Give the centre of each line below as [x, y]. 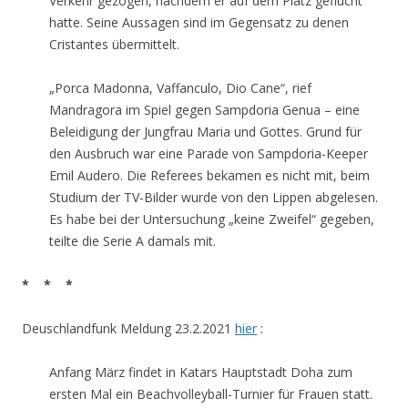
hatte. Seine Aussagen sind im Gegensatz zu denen [199, 22]
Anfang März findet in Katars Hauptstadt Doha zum [201, 372]
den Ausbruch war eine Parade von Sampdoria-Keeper [209, 153]
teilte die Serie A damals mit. [133, 241]
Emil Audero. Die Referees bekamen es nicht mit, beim [209, 175]
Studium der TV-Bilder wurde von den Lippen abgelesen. [214, 197]
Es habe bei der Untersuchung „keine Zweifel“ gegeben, [212, 219]
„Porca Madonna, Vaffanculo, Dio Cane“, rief [180, 88]
